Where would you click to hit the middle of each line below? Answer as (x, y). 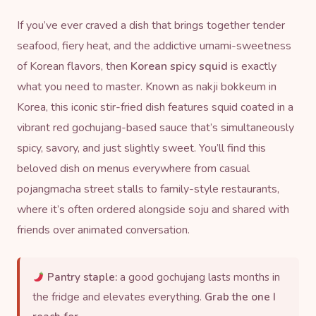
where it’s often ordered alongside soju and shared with (153, 209)
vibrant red (44, 127)
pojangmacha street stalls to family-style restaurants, (148, 189)
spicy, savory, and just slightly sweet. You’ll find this (141, 148)
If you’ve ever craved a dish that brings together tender (151, 25)
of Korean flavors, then (74, 66)
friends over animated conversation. (103, 230)
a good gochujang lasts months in (199, 277)
